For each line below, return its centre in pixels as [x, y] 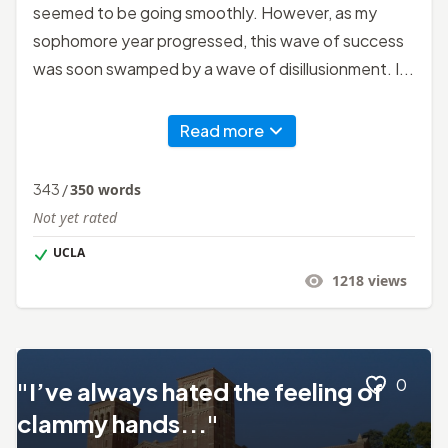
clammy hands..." [118, 422]
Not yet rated [75, 217]
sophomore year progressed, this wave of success [218, 40]
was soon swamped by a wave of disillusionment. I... [223, 68]
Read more [222, 130]
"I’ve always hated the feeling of [200, 390]
